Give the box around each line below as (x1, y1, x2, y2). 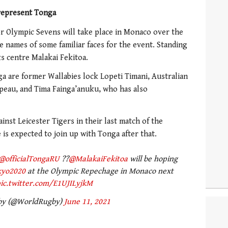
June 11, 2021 (64, 197, 110, 207)
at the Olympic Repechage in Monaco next (25, 166, 174, 176)
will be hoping (127, 154, 178, 164)
